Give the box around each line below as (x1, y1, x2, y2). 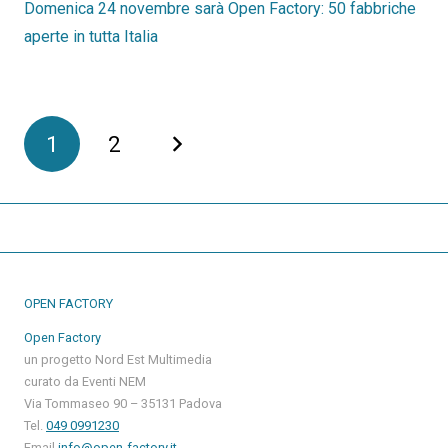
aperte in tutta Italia (24, 27, 158, 46)
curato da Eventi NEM (24, 373, 146, 389)
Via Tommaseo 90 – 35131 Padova (24, 395, 222, 411)
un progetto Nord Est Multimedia (24, 351, 212, 367)
